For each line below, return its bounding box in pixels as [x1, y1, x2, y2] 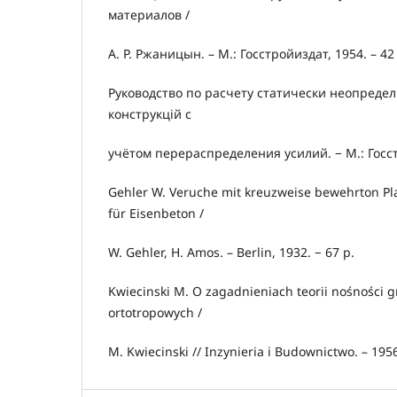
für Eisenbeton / [108, 205, 204, 222]
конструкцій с [108, 105, 191, 123]
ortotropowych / [108, 304, 202, 322]
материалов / [108, 6, 190, 24]
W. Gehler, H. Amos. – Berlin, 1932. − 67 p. [108, 244, 354, 261]
